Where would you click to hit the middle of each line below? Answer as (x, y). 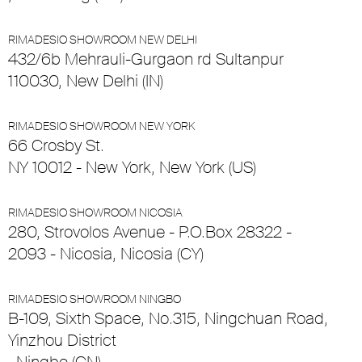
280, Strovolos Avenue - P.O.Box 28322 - (150, 232)
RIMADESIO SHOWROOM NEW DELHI (103, 40)
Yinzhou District (62, 341)
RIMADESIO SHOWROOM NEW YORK (101, 126)
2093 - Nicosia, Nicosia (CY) (106, 254)
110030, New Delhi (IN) (86, 81)
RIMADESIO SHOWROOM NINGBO (95, 299)
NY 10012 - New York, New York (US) (132, 168)
